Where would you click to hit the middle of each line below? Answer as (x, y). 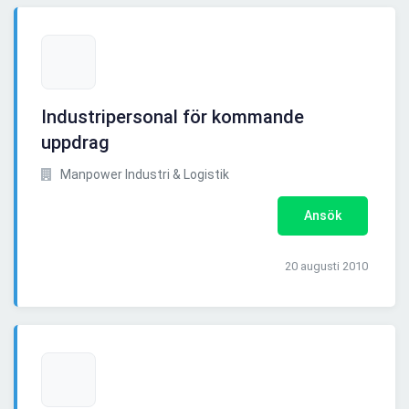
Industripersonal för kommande (173, 117)
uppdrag (75, 143)
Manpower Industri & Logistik (143, 175)
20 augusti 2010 (326, 267)
